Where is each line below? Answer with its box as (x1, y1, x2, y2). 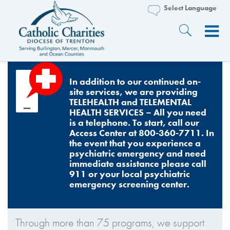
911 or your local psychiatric (69, 168, 190, 180)
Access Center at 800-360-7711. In (69, 127, 214, 139)
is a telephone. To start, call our (69, 117, 199, 128)
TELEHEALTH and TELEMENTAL (69, 96, 191, 108)
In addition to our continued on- (69, 75, 201, 87)
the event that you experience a (69, 137, 201, 149)
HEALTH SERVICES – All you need (69, 106, 206, 118)
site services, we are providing (69, 86, 198, 98)
